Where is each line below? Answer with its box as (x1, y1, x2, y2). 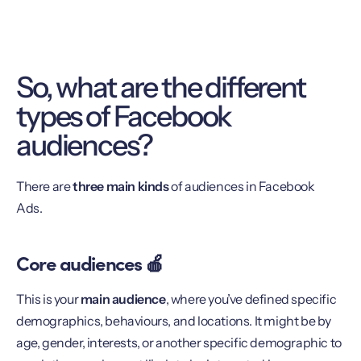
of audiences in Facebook (168, 177, 315, 194)
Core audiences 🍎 (16, 249, 164, 276)
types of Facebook (16, 98, 232, 134)
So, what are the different (16, 68, 305, 105)
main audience (80, 291, 166, 308)
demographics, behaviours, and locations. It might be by (16, 313, 332, 330)
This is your (16, 291, 81, 308)
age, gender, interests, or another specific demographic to (16, 334, 342, 351)
